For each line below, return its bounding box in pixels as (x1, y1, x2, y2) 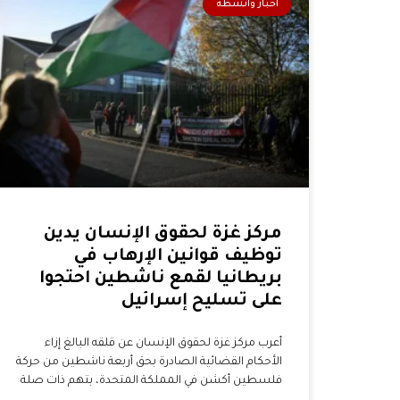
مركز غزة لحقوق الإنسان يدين (44, 224, 282, 244)
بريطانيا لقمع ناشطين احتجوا (39, 269, 282, 288)
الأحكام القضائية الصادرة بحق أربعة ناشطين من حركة (16, 355, 282, 369)
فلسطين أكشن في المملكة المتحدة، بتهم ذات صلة (21, 374, 282, 387)
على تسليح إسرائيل (121, 291, 282, 311)
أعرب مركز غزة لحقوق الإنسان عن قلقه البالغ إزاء (45, 337, 282, 350)
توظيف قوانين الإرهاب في (74, 246, 282, 266)
